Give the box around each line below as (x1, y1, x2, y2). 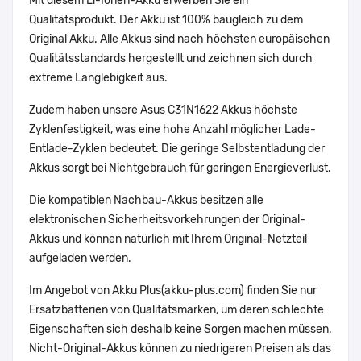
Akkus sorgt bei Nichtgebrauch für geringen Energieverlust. (29, 161, 331, 176)
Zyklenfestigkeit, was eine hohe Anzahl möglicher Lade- (29, 122, 316, 137)
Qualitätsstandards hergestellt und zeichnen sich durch (29, 52, 313, 66)
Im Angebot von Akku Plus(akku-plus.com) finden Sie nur (29, 284, 317, 298)
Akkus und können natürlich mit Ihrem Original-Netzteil (29, 232, 307, 247)
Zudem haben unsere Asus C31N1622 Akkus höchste (29, 103, 297, 118)
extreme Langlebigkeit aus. (29, 71, 168, 85)
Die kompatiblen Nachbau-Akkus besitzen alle (29, 193, 263, 208)
